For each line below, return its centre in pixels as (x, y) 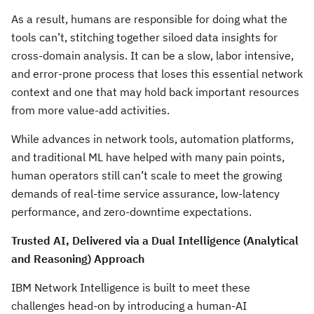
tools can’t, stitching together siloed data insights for (144, 37)
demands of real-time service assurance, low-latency (145, 193)
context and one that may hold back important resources (155, 92)
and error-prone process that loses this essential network (157, 74)
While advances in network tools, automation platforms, (152, 139)
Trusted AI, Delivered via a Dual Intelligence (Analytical (155, 240)
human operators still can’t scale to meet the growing (146, 175)
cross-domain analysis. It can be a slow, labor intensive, (152, 55)
